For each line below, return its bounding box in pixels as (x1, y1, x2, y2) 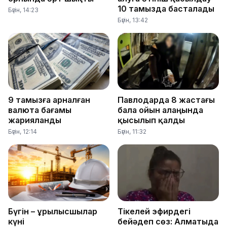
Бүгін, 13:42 (118, 16, 148, 24)
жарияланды (8, 115, 61, 125)
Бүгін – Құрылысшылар (8, 206, 97, 217)
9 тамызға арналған (8, 94, 90, 105)
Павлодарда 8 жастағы (118, 94, 215, 105)
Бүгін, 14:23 (8, 6, 39, 14)
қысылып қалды (118, 115, 185, 125)
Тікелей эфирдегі (118, 206, 191, 217)
